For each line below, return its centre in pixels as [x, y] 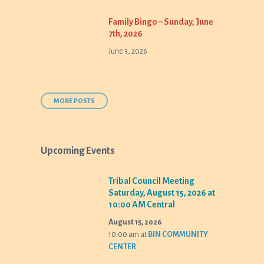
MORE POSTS [75, 101]
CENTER [123, 247]
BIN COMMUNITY [178, 235]
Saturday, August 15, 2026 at [162, 193]
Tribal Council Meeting [152, 181]
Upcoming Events [78, 151]
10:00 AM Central [142, 204]
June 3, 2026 [128, 51]
